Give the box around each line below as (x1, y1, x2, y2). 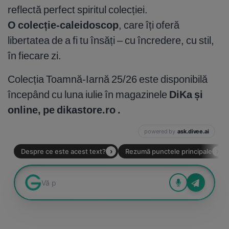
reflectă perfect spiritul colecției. (8, 3, 148, 16)
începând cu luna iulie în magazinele (8, 88, 169, 101)
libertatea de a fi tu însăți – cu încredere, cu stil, (8, 34, 214, 47)
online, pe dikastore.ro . (8, 103, 121, 117)
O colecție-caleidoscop (8, 18, 119, 32)
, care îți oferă (119, 18, 179, 32)
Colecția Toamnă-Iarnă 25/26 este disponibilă (8, 73, 208, 86)
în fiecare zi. (8, 49, 61, 62)
